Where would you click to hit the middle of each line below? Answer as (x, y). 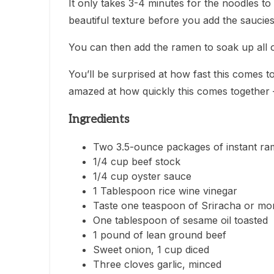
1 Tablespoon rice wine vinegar (165, 191)
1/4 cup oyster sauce (142, 176)
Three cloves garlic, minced (157, 265)
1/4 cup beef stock (137, 162)
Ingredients (99, 119)
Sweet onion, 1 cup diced (151, 250)
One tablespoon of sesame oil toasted (180, 220)
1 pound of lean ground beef (160, 235)
